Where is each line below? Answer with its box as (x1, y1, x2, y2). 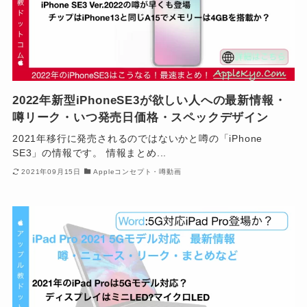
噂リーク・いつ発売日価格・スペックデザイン (12, 111, 269, 125)
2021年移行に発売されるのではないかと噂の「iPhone (12, 132, 263, 144)
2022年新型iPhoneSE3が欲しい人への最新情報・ (12, 94, 286, 108)
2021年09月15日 (21, 168, 82, 176)
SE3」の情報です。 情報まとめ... (12, 147, 167, 158)
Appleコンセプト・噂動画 (93, 168, 182, 176)
